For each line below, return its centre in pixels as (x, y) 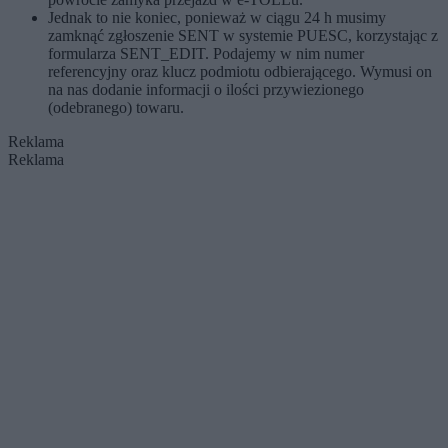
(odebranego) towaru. (116, 107)
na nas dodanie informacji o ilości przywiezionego (206, 89)
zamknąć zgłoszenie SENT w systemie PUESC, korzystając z (243, 35)
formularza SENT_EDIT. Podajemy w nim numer (206, 53)
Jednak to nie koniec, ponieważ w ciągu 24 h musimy (217, 17)
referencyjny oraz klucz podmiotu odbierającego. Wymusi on (240, 71)
